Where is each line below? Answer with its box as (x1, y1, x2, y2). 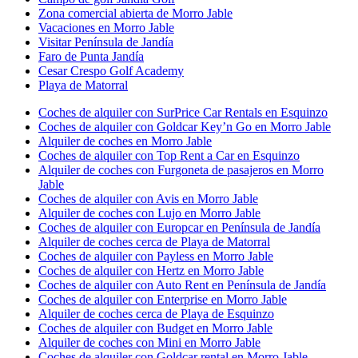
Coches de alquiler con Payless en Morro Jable (38, 249, 273, 263)
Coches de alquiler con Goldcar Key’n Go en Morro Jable (38, 119, 331, 133)
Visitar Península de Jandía (38, 34, 173, 49)
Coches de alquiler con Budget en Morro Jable (38, 320, 272, 335)
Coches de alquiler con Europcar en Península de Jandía (38, 220, 320, 234)
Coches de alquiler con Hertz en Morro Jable (38, 263, 264, 277)
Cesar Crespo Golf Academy (38, 63, 184, 78)
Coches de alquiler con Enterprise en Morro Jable (38, 292, 287, 306)
